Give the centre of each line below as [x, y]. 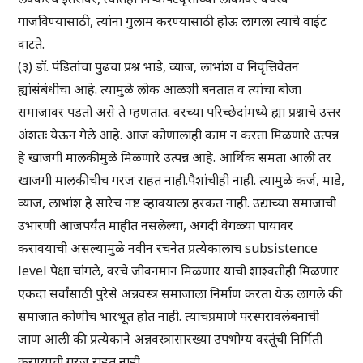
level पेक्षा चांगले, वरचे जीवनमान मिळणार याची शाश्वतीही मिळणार [179, 271]
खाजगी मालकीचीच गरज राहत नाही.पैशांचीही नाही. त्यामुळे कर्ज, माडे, [181, 180]
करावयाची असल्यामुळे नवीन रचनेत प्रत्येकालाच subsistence [168, 248]
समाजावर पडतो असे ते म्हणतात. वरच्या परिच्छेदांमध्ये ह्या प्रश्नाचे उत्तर [180, 112]
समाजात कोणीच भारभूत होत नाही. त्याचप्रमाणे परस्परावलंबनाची [169, 316]
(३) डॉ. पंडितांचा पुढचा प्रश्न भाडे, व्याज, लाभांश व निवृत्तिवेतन [159, 67]
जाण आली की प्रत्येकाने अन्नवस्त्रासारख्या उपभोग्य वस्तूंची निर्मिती [171, 339]
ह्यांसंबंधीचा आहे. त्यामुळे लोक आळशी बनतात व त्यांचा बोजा [160, 90]
